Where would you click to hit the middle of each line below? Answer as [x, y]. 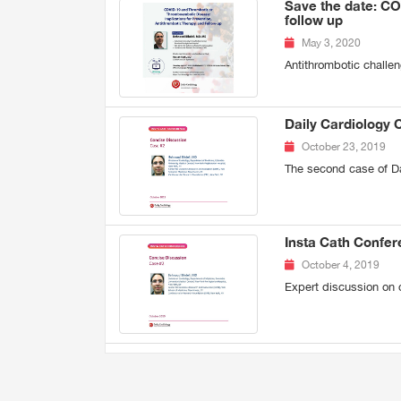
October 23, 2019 [343, 147]
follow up [313, 20]
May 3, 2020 [331, 43]
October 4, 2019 [340, 264]
